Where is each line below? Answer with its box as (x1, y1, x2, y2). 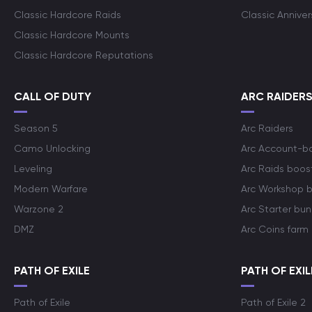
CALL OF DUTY (14, 90, 91, 103)
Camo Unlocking (14, 143, 91, 154)
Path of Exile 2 (241, 297, 306, 308)
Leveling (14, 163, 52, 174)
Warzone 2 (14, 203, 63, 214)
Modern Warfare (14, 183, 88, 194)
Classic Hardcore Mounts (14, 29, 130, 40)
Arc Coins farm (241, 224, 309, 235)
